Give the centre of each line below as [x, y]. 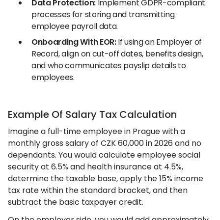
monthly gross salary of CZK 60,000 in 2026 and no [105, 143]
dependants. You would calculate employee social [104, 155]
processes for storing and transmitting [103, 14]
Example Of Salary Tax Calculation [92, 114]
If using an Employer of [159, 42]
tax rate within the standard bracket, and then [98, 190]
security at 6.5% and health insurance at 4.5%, [96, 167]
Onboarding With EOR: [74, 42]
